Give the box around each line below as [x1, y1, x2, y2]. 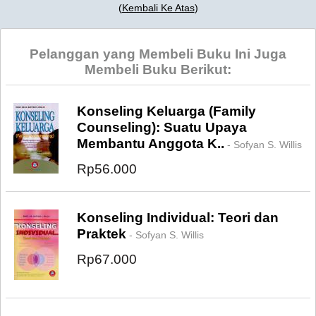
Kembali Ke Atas [121, 1, 195, 13]
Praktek [77, 226, 126, 241]
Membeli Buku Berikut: [85, 61, 231, 77]
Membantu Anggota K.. [77, 135, 224, 151]
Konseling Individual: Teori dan [77, 209, 279, 225]
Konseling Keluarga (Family [77, 103, 256, 119]
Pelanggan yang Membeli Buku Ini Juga [30, 46, 286, 61]
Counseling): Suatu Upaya [77, 119, 247, 135]
